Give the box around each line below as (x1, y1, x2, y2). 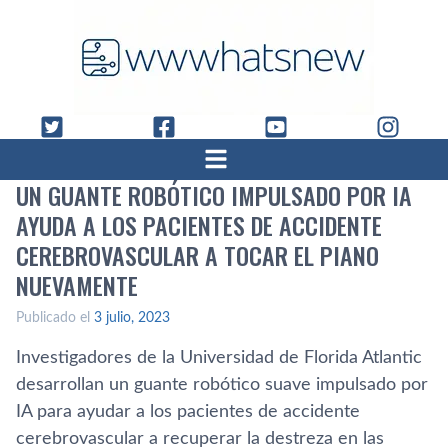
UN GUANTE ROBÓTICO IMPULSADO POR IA (16, 177, 412, 213)
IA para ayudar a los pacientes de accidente (16, 403, 360, 421)
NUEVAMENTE (16, 267, 138, 303)
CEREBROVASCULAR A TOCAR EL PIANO (16, 237, 379, 273)
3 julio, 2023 (94, 311, 170, 325)
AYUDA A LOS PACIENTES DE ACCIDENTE (16, 207, 382, 243)
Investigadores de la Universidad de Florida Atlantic (16, 349, 422, 367)
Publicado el (16, 311, 94, 325)
